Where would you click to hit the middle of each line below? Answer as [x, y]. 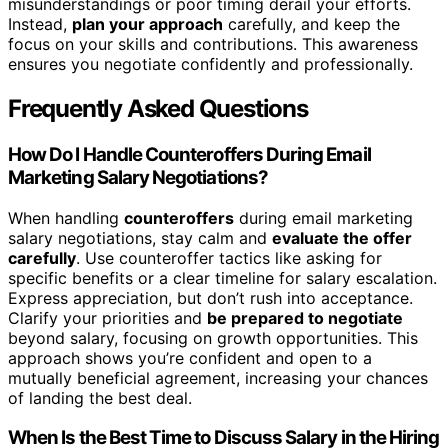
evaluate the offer [342, 237]
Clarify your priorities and [107, 317]
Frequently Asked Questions [158, 109]
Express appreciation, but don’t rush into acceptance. [210, 297]
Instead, [40, 24]
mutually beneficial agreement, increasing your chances [218, 377]
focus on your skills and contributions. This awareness [213, 44]
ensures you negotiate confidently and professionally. [210, 64]
